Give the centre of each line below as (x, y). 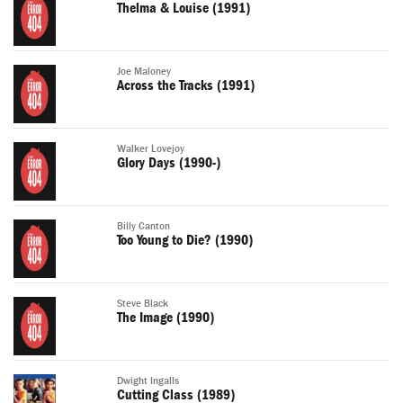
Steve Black (143, 304)
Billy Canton (143, 227)
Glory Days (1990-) (169, 163)
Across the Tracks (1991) (186, 86)
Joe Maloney (144, 72)
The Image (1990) (166, 318)
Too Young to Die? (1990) (185, 241)
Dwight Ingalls (148, 381)
